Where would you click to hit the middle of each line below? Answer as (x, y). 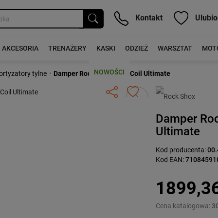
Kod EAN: (171, 160)
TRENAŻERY (67, 48)
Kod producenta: (182, 150)
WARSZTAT (175, 48)
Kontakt (148, 18)
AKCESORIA (20, 48)
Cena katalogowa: (184, 206)
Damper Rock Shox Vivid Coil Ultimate (112, 73)
